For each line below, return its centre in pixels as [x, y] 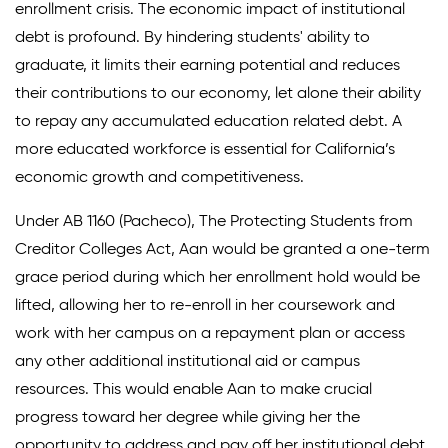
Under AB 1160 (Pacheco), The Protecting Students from [214, 221]
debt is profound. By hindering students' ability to [192, 37]
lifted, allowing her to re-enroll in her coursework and [205, 305]
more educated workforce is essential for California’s [205, 149]
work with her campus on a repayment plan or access [210, 333]
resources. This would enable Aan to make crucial [193, 389]
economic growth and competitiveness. [159, 177]
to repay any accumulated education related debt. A [208, 121]
